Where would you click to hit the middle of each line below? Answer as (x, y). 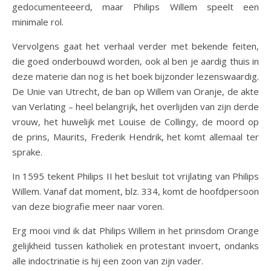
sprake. (27, 152)
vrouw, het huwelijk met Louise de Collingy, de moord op (135, 122)
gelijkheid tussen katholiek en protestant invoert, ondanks (135, 246)
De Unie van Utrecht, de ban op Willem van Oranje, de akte (135, 91)
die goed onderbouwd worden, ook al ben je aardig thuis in (135, 61)
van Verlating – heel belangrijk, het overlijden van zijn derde (135, 106)
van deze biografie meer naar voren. (90, 206)
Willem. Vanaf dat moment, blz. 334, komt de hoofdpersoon (135, 191)
